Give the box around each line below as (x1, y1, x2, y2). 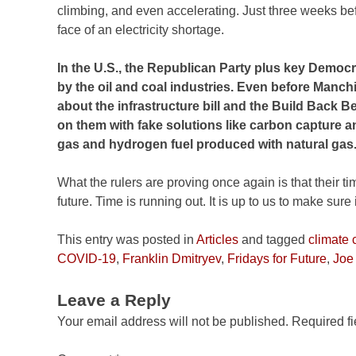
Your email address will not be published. (57, 315, 288, 329)
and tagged (238, 233, 308, 247)
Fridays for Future (227, 252, 327, 266)
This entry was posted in (57, 233, 196, 247)
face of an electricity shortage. (57, 23, 224, 37)
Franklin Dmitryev (122, 252, 221, 266)
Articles (196, 233, 238, 247)
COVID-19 (57, 252, 116, 266)
